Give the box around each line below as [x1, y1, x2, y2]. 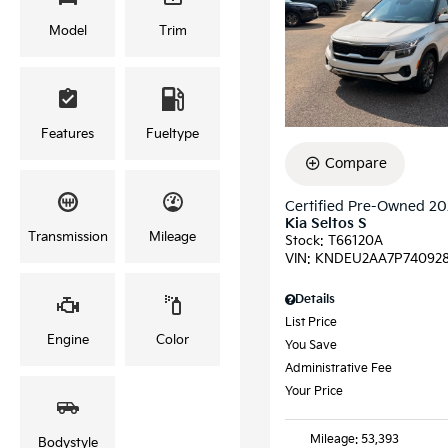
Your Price [285, 383, 343, 399]
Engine [46, 332, 89, 348]
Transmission [27, 229, 108, 245]
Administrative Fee [285, 360, 392, 376]
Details [295, 291, 335, 307]
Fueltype [146, 126, 199, 142]
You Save [285, 337, 337, 353]
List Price [285, 314, 337, 330]
